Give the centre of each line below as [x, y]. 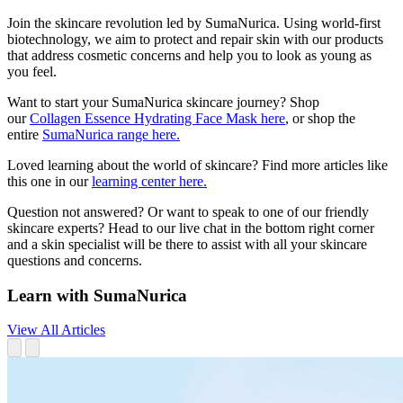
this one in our [49, 182]
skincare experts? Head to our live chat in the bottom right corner [191, 228]
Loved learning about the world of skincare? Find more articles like [197, 166]
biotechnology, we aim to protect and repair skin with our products [195, 40]
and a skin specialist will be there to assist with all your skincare [187, 245]
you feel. [32, 72]
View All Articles [56, 330]
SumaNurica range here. [111, 135]
